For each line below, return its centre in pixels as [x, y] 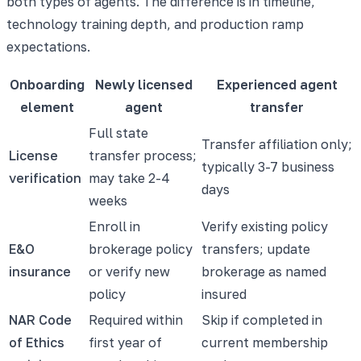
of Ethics [37, 342]
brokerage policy [141, 249]
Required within [136, 320]
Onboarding [47, 84]
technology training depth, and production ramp [155, 24]
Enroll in [114, 226]
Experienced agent [277, 84]
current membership [265, 342]
